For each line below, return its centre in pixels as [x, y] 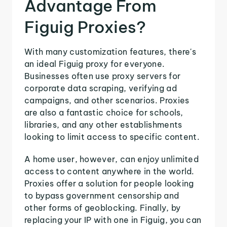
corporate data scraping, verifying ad [101, 88]
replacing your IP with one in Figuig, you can [113, 220]
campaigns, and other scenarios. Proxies [107, 100]
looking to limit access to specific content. [112, 137]
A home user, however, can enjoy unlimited [112, 159]
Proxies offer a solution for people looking [109, 183]
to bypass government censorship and [102, 195]
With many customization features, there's [110, 51]
